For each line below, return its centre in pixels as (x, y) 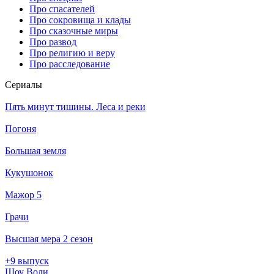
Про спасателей (62, 9)
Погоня (20, 128)
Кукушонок (29, 172)
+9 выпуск (27, 261)
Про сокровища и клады (80, 20)
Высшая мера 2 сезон (49, 239)
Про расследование (70, 64)
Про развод (53, 42)
